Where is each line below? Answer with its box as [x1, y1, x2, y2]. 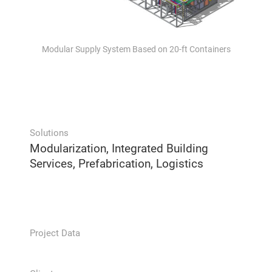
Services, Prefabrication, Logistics [30, 156, 204, 171]
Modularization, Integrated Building [30, 141, 209, 155]
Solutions [30, 127, 69, 138]
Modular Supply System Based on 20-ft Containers [41, 44, 231, 55]
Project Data [30, 227, 81, 239]
